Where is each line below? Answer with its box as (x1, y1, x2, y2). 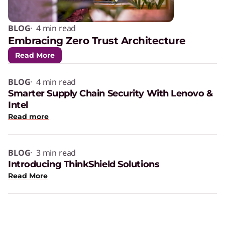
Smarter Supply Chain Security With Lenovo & (8, 87, 213, 99)
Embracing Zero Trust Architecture (8, 34, 186, 47)
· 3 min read (30, 147, 76, 158)
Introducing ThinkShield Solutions (8, 158, 160, 170)
